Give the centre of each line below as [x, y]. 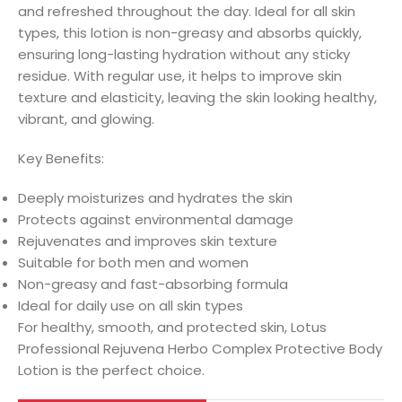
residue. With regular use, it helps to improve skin [180, 75]
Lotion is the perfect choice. [111, 370]
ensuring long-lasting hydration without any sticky [184, 54]
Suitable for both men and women [133, 262]
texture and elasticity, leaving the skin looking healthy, [197, 97]
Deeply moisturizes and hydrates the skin [155, 197]
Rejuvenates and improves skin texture [148, 240]
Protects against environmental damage [156, 219]
